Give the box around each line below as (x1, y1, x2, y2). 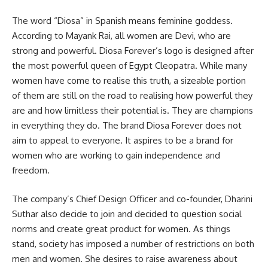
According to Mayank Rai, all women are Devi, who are (12, 30, 231, 42)
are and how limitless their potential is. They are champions (12, 105, 253, 117)
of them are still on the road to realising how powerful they (12, 90, 252, 102)
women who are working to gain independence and (12, 150, 220, 162)
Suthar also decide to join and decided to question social (12, 208, 242, 220)
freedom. (12, 165, 50, 176)
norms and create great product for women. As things (12, 223, 230, 234)
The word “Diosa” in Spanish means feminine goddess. (12, 15, 233, 27)
